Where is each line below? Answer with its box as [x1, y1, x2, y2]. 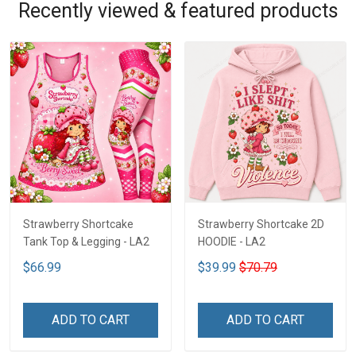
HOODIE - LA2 [198, 235, 265, 249]
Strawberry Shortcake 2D [198, 218, 324, 231]
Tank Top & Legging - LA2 [23, 235, 149, 249]
